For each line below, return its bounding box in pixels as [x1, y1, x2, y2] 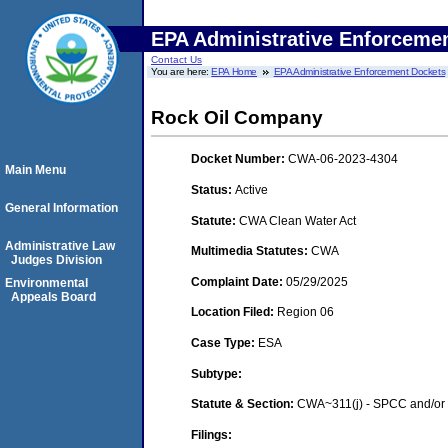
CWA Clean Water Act [239, 213, 356, 228]
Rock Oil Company [151, 107, 323, 128]
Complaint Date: [191, 274, 286, 289]
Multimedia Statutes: [191, 244, 311, 259]
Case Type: [191, 335, 258, 350]
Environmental [5, 276, 88, 290]
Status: [191, 182, 235, 197]
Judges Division [11, 253, 102, 267]
